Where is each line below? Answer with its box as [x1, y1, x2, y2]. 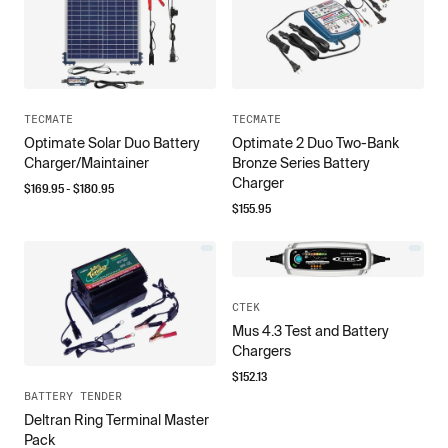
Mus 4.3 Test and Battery [232, 322, 389, 339]
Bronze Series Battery [232, 155, 370, 172]
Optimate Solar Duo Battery [24, 135, 200, 152]
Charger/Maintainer [24, 155, 149, 172]
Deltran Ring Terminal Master [24, 411, 209, 428]
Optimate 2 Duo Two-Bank [232, 135, 399, 152]
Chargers [232, 342, 291, 359]
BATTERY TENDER [24, 389, 122, 402]
